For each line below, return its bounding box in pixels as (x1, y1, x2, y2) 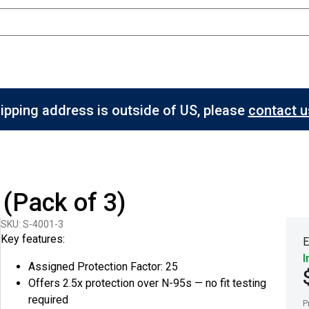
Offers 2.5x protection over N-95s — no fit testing (28, 277, 267, 290)
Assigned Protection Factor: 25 (28, 260, 179, 273)
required (28, 293, 69, 306)
